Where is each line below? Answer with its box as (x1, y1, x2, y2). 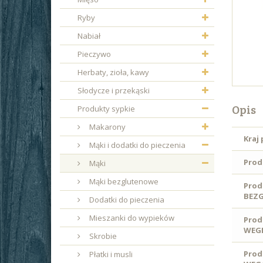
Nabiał (77, 31, 100, 41)
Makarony (87, 122, 126, 132)
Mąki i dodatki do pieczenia (87, 140, 186, 150)
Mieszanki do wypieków (87, 213, 174, 223)
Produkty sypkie (77, 103, 135, 114)
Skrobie (87, 231, 117, 241)
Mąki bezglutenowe (87, 176, 159, 187)
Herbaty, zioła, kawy (77, 67, 149, 77)
